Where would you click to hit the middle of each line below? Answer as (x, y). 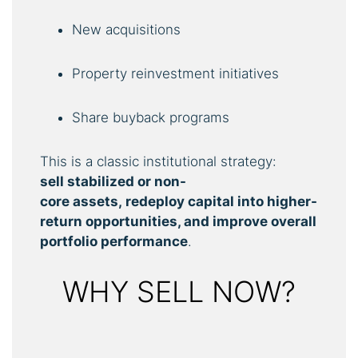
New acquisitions (126, 29)
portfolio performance (114, 241)
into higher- (277, 201)
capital (211, 201)
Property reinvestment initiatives (175, 73)
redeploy (155, 201)
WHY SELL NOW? (179, 291)
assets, (97, 201)
